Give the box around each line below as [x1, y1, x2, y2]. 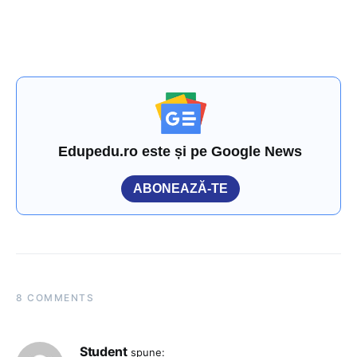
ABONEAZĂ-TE [133, 182, 228, 196]
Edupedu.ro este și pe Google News [58, 143, 303, 160]
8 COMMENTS [16, 292, 94, 304]
